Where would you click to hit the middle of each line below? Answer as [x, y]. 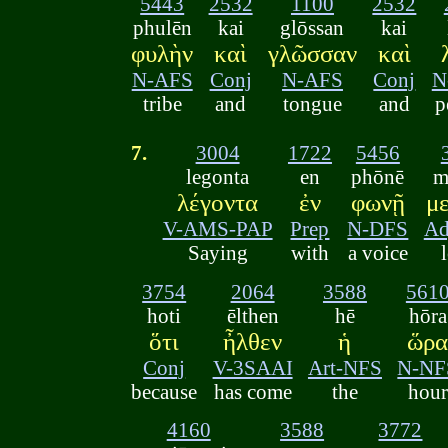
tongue [312, 104]
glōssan [312, 28]
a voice [377, 253]
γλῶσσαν [312, 54]
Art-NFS [344, 367]
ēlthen [252, 315]
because [164, 391]
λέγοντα [218, 203]
